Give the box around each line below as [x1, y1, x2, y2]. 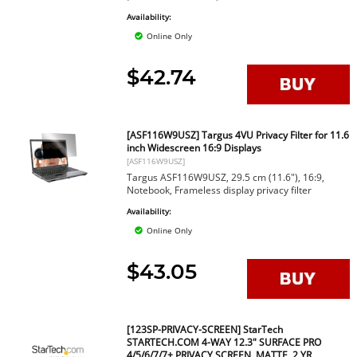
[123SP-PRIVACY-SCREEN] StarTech [127, 323, 284, 336]
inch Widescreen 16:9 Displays [127, 141, 262, 155]
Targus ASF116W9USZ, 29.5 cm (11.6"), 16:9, [127, 171, 325, 184]
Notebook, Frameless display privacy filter [127, 183, 312, 197]
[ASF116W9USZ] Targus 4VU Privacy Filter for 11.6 [127, 128, 350, 142]
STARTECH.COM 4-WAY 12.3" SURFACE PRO [127, 335, 322, 349]
